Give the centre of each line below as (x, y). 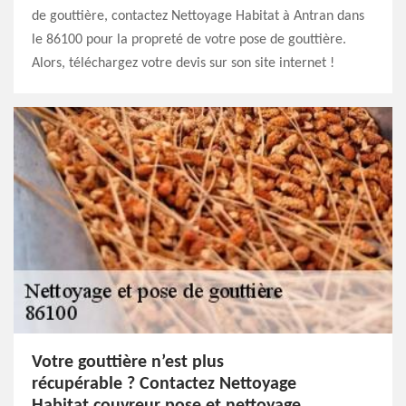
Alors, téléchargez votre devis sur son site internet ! (183, 63)
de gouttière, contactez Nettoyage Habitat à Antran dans (198, 16)
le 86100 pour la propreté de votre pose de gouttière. (189, 40)
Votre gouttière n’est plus (128, 362)
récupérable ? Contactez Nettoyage (164, 384)
